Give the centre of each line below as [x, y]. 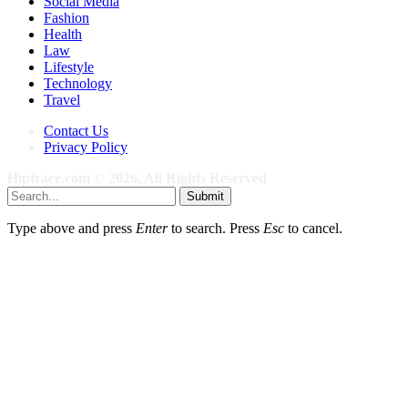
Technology [78, 83]
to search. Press [215, 228]
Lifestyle [69, 66]
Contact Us [76, 130]
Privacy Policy [86, 147]
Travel [62, 99]
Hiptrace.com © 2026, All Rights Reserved [137, 178]
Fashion [66, 17]
